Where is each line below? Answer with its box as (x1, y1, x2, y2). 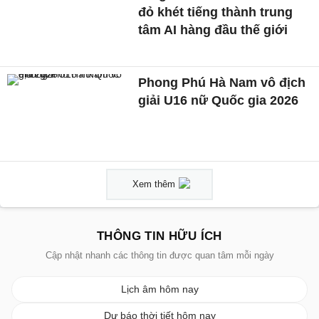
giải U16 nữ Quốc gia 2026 (138, 93, 299, 108)
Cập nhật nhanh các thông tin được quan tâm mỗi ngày (45, 250, 274, 261)
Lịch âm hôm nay (120, 283, 199, 296)
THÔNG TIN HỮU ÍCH (97, 229, 222, 244)
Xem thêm (132, 179, 175, 190)
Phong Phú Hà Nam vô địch (138, 75, 306, 90)
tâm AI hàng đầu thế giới (138, 22, 288, 37)
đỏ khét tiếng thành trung (138, 4, 293, 19)
